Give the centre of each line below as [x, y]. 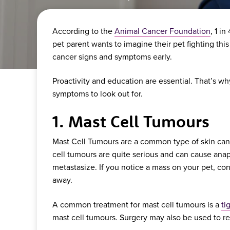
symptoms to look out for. [99, 93]
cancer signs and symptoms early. [112, 56]
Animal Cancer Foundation [162, 31]
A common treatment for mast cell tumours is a [137, 204]
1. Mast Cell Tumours [131, 121]
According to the [83, 31]
